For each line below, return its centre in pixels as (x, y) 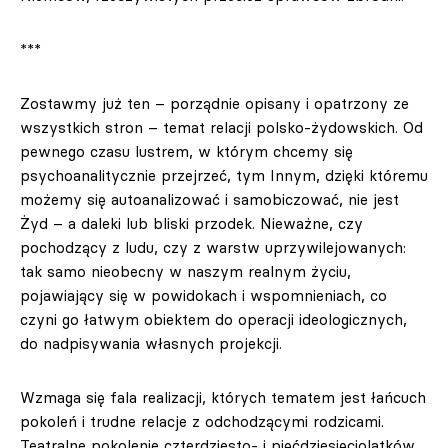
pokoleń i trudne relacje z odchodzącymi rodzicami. (202, 421)
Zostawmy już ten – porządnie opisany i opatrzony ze (214, 103)
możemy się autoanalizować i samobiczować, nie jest (209, 199)
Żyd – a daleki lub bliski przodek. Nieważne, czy (191, 223)
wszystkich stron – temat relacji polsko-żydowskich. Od (221, 127)
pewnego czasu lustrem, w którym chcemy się (186, 151)
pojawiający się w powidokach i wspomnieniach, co (203, 295)
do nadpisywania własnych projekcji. (151, 343)
